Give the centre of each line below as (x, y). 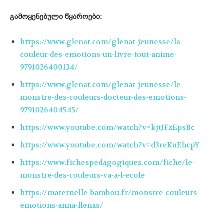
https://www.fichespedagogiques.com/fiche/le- (107, 163)
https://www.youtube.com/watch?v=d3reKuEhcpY (110, 145)
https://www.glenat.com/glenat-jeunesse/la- (101, 42)
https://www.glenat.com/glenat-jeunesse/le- (101, 85)
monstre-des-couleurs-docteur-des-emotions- (103, 98)
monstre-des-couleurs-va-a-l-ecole (82, 175)
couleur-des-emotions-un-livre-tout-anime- (98, 55)
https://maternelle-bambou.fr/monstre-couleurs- (110, 193)
